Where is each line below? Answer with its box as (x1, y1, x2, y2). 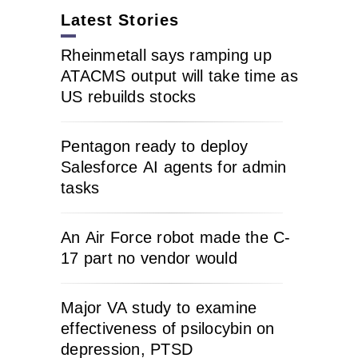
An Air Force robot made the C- (61, 229, 291, 246)
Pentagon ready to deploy (61, 137, 248, 155)
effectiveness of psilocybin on (61, 320, 275, 337)
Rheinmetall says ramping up (61, 46, 272, 64)
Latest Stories (61, 11, 179, 29)
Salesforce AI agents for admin (61, 158, 287, 176)
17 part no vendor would (61, 249, 237, 267)
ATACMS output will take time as (61, 67, 298, 85)
